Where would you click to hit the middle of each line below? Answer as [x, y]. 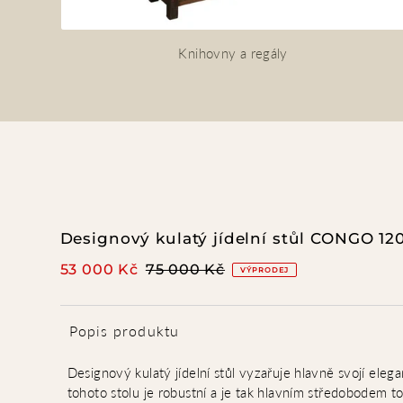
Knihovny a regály [233, 54]
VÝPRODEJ [265, 269]
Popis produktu [124, 331]
